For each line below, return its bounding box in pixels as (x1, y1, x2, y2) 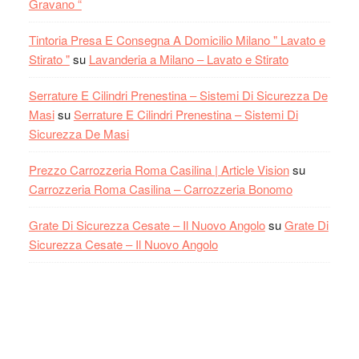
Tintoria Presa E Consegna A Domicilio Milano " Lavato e (28, 31, 325, 49)
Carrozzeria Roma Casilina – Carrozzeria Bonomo (28, 180, 292, 198)
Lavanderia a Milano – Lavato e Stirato (88, 50, 288, 68)
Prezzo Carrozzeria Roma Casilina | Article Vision (28, 161, 289, 179)
